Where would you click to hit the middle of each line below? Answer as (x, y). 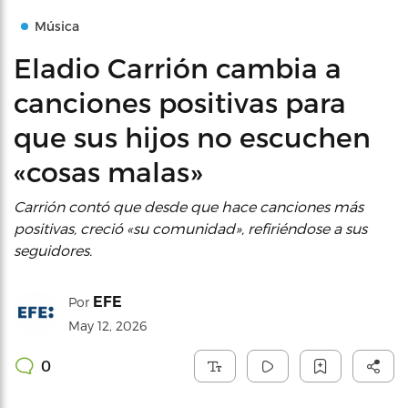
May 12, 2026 (107, 326)
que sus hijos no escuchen (192, 137)
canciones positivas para (180, 102)
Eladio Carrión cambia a (178, 67)
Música (57, 26)
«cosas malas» (108, 171)
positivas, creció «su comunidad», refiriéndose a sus (190, 228)
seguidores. (53, 250)
